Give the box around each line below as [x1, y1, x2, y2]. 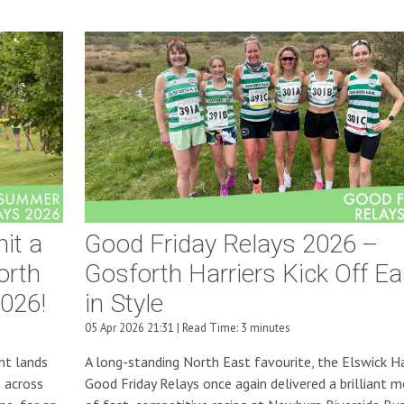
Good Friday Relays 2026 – [84, 225, 379, 263]
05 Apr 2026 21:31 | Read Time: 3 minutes [84, 319, 290, 335]
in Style [84, 285, 163, 323]
